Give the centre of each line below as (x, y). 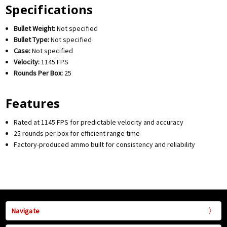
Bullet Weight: (35, 29)
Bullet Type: (32, 40)
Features (33, 103)
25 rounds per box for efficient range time (77, 133)
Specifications (49, 10)
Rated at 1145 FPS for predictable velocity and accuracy (99, 122)
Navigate (26, 211)
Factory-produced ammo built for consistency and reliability (105, 144)
